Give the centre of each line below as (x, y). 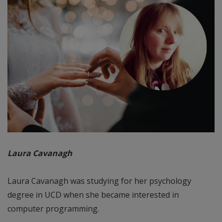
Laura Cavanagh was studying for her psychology (99, 181)
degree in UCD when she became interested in (93, 194)
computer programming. (53, 208)
